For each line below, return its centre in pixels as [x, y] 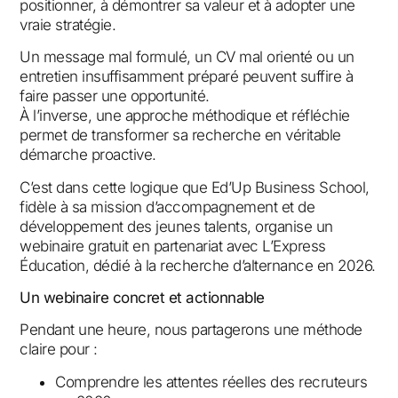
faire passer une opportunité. [115, 96]
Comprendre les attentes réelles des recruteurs [211, 382]
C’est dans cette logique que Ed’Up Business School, [195, 187]
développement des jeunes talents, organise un [176, 226]
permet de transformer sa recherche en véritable [180, 135]
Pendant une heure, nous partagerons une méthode [191, 330]
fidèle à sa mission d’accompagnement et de [167, 207]
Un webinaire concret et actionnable [142, 297]
